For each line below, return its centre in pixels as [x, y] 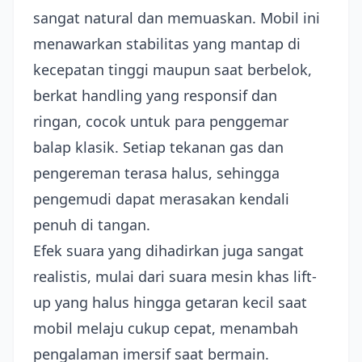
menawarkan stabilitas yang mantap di [167, 44]
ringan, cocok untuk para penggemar [161, 121]
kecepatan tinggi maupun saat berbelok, [173, 69]
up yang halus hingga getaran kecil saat [170, 302]
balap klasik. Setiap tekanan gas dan [158, 147]
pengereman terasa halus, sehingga [156, 173]
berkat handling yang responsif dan [155, 95]
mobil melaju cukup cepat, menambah [166, 328]
